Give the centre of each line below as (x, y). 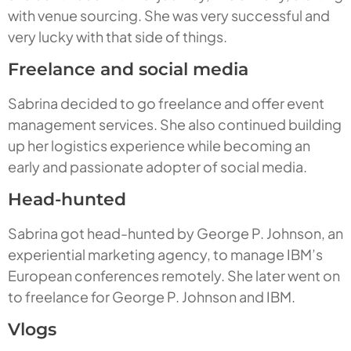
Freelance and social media (128, 70)
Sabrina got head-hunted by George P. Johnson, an (175, 233)
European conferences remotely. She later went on (174, 276)
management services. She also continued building (175, 125)
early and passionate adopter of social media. (157, 167)
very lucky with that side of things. (118, 37)
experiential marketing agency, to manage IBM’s (165, 255)
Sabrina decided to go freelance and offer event (166, 103)
